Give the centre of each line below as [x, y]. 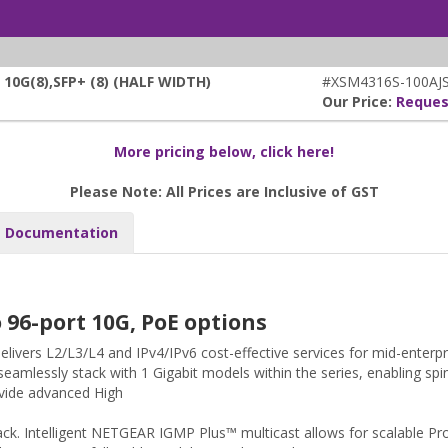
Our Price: [359, 102]
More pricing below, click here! [224, 152]
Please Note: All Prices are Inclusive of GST [224, 192]
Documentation [61, 233]
